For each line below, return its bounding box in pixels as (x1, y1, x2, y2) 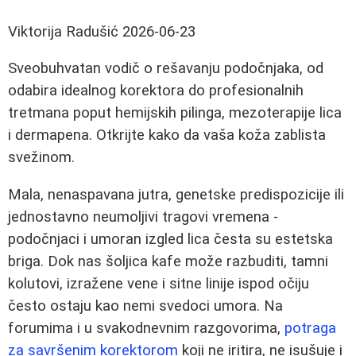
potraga (284, 319, 336, 338)
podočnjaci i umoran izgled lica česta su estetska (8, 230, 333, 249)
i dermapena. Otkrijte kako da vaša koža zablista (8, 126, 326, 145)
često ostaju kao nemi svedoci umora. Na (8, 297, 283, 315)
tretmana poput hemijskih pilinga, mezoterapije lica (8, 104, 342, 122)
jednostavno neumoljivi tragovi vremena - (8, 208, 278, 226)
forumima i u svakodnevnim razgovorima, (8, 319, 284, 338)
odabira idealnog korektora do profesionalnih (8, 82, 304, 100)
